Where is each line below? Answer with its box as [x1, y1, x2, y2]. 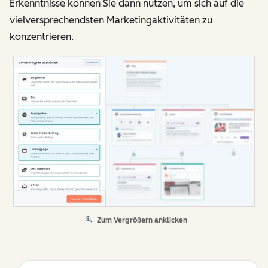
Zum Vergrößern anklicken [97, 215, 187, 224]
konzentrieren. [10, 31, 74, 43]
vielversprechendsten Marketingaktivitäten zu [10, 14, 212, 26]
